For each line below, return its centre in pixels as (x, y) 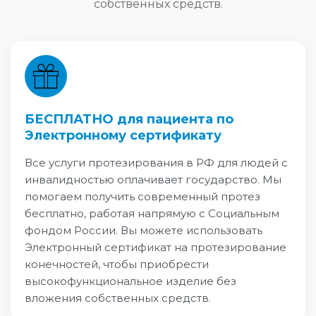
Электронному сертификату (123, 135)
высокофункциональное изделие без (130, 281)
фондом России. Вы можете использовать (144, 230)
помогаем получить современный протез (142, 196)
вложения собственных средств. (118, 298)
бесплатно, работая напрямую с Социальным (152, 213)
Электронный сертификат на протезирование (156, 247)
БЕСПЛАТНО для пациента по (129, 119)
